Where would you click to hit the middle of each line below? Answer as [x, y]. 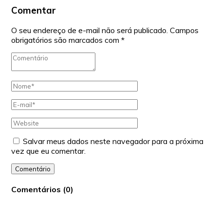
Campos [184, 30]
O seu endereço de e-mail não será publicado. [90, 30]
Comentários [36, 190]
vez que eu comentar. [48, 151]
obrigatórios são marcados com [66, 40]
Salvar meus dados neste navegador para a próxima [113, 141]
